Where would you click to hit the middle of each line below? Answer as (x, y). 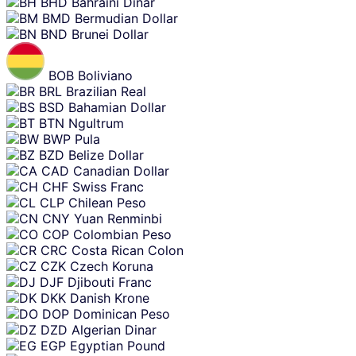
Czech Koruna (112, 266)
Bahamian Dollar (117, 107)
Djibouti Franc (110, 282)
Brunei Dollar (110, 34)
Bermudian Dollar (126, 18)
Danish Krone (110, 298)
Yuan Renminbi (118, 218)
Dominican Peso (122, 313)
